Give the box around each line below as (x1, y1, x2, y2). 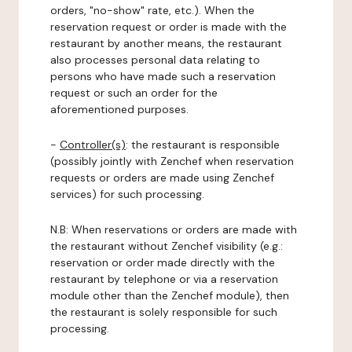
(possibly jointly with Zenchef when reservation (50, 154, 294, 168)
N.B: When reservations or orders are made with (50, 222, 297, 236)
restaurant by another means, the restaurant (50, 36, 282, 50)
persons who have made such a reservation (50, 69, 276, 83)
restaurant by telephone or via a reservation (50, 272, 278, 286)
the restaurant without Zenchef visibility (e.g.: (50, 239, 283, 253)
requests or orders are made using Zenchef (50, 170, 274, 185)
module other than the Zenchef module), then (50, 288, 289, 302)
